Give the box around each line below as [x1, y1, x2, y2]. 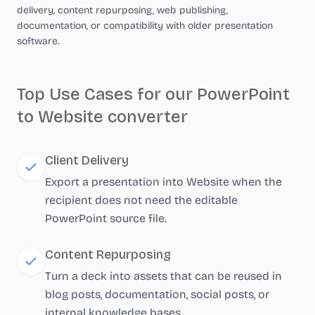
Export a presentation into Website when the [45, 175, 282, 188]
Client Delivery [45, 153, 129, 168]
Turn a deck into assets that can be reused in [45, 269, 282, 283]
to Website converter [17, 107, 188, 127]
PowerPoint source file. [45, 212, 167, 225]
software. [17, 35, 59, 47]
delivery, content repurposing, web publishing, [17, 4, 228, 16]
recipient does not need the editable [45, 193, 238, 207]
